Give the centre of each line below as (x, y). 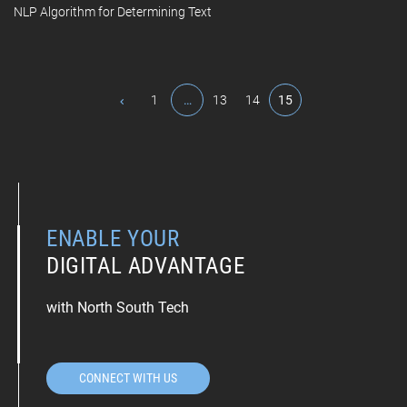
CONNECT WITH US (128, 378)
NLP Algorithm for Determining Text (113, 12)
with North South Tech (118, 308)
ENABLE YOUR (113, 239)
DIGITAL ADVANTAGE (146, 266)
